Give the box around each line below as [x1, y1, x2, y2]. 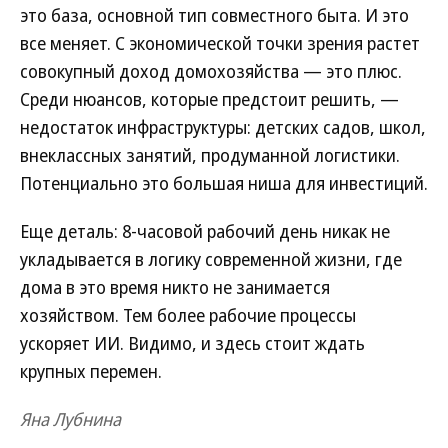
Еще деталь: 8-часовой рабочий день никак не [20, 219, 390, 243]
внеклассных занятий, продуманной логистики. [20, 143, 400, 167]
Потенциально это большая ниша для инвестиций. [20, 171, 428, 195]
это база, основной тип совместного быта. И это [20, 3, 409, 27]
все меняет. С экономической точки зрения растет [20, 31, 420, 55]
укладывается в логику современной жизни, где [20, 247, 402, 271]
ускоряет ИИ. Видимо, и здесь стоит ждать [20, 331, 365, 355]
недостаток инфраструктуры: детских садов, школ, [20, 115, 426, 139]
